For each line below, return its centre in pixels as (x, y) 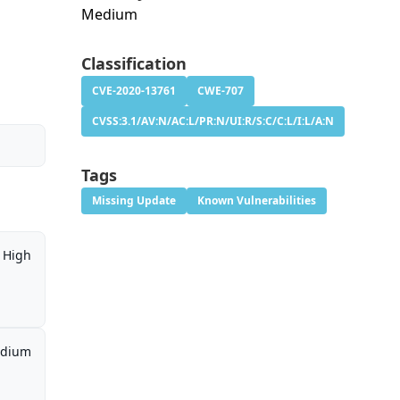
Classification (133, 64)
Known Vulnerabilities (256, 201)
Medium (109, 15)
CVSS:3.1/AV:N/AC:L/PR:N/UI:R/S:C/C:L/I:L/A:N (212, 121)
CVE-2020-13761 (133, 91)
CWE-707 (220, 91)
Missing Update (133, 201)
